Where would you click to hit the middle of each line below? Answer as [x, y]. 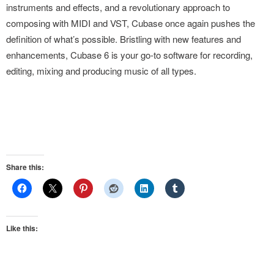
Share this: [25, 167]
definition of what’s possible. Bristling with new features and [124, 39]
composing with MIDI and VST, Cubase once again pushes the [131, 23]
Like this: [22, 228]
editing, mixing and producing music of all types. [101, 71]
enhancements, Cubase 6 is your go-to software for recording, [129, 55]
